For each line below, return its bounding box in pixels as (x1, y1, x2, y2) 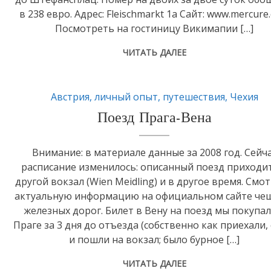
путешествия (162, 90, 225, 104)
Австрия (50, 90, 90, 104)
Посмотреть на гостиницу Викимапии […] (55, 22, 254, 36)
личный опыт (94, 90, 158, 104)
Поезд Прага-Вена (97, 111, 212, 126)
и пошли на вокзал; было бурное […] (69, 233, 240, 247)
